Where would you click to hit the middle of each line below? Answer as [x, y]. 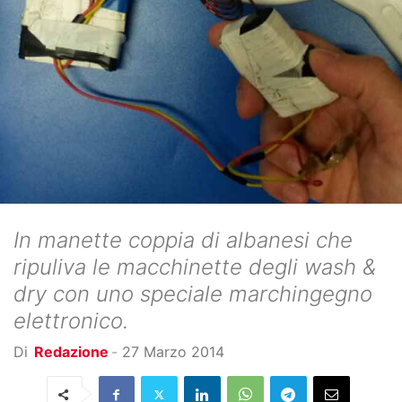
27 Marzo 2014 [173, 352]
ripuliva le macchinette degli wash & [195, 267]
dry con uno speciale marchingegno [193, 294]
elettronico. [71, 321]
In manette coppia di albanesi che [183, 240]
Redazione [71, 352]
